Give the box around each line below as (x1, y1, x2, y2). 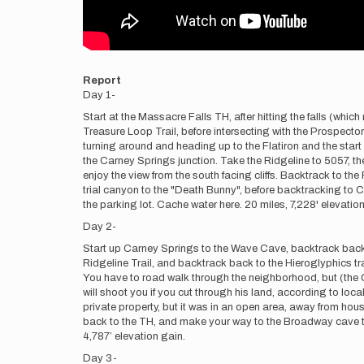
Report (83, 75, 121, 86)
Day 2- (83, 221, 116, 232)
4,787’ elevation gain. (83, 331, 185, 342)
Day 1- (83, 89, 115, 101)
